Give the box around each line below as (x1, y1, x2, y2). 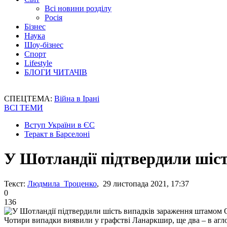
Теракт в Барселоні (24, 130, 90, 138)
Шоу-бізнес (24, 41, 63, 49)
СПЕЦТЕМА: (4, 94, 54, 103)
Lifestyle (24, 59, 52, 67)
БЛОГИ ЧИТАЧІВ (24, 68, 87, 77)
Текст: (4, 179, 25, 188)
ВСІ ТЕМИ (4, 103, 43, 112)
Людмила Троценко (27, 179, 97, 188)
